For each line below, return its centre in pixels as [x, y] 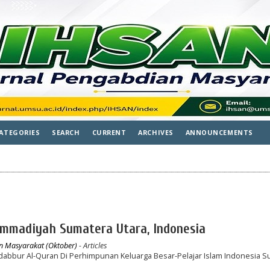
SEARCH [66, 132]
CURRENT [109, 132]
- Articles [92, 245]
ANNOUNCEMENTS [219, 132]
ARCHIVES [156, 132]
